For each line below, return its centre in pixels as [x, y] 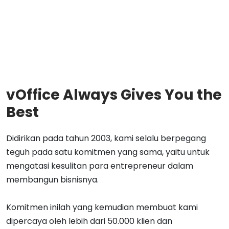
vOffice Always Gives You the [114, 95]
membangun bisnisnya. [52, 180]
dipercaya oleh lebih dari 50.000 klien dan [89, 221]
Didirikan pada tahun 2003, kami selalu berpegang [106, 139]
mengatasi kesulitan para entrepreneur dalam [100, 166]
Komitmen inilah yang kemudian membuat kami [102, 208]
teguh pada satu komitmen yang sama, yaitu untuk [108, 152]
